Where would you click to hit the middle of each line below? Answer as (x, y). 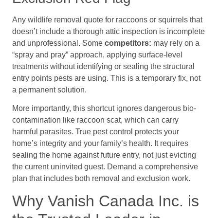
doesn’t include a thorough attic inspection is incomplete (109, 31)
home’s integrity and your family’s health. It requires (100, 144)
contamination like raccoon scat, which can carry (95, 120)
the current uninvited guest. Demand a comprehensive (105, 167)
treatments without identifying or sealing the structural (103, 66)
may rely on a (175, 43)
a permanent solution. (49, 90)
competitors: (128, 43)
